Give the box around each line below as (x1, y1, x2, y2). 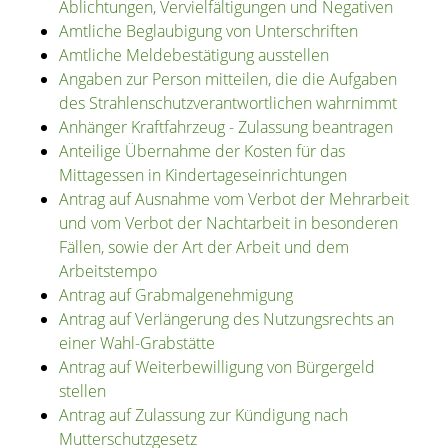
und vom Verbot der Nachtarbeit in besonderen (58, 212, 398, 235)
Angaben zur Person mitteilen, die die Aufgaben (58, 68, 397, 91)
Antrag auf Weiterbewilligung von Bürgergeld (58, 356, 375, 379)
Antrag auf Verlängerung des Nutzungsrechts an (58, 308, 394, 331)
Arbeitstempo (58, 260, 157, 283)
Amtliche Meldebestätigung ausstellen (58, 44, 329, 67)
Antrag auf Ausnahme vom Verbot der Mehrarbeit (58, 188, 409, 211)
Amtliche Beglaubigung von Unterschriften (58, 20, 358, 43)
